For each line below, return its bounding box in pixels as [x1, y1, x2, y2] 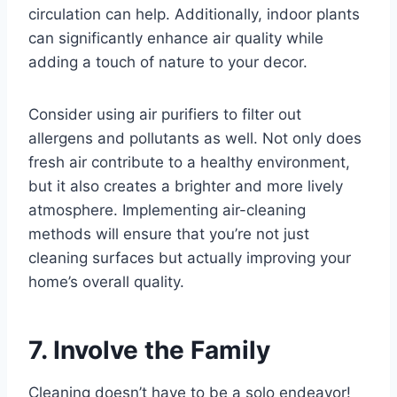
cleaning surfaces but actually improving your [28, 249, 351, 268]
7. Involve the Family [28, 335, 270, 366]
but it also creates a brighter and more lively [28, 177, 343, 196]
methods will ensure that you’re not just [28, 225, 309, 244]
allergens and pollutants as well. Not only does [28, 129, 362, 148]
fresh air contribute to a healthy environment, [28, 153, 350, 172]
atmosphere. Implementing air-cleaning [28, 201, 306, 220]
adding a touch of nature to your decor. [28, 53, 312, 72]
